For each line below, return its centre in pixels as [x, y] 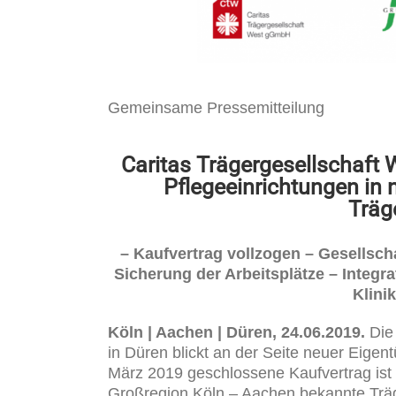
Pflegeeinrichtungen [264, 187]
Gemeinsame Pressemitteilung [216, 107]
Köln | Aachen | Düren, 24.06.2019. [239, 333]
